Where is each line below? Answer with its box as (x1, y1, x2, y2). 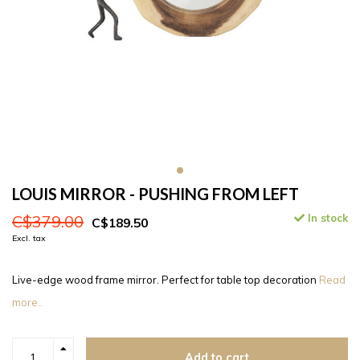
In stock (305, 211, 348, 225)
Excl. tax (12, 233, 46, 244)
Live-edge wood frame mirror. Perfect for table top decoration (12, 273, 319, 287)
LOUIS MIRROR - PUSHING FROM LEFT (12, 184, 299, 204)
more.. (12, 296, 43, 309)
